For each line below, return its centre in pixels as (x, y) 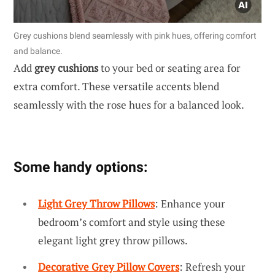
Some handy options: (80, 167)
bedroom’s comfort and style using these (132, 222)
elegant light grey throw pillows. (113, 240)
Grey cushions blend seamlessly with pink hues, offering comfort (135, 35)
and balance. (38, 51)
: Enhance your (190, 203)
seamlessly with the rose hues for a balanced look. (129, 104)
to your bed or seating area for (169, 68)
